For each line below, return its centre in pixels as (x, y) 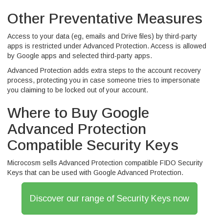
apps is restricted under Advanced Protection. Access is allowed (107, 46)
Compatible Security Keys (93, 145)
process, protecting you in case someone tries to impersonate (104, 80)
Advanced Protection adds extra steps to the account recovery (104, 70)
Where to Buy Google (78, 112)
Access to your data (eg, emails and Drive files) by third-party (102, 36)
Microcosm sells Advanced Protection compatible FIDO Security (105, 163)
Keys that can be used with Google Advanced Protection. (95, 172)
